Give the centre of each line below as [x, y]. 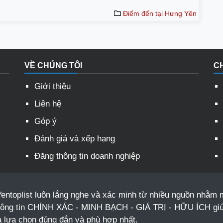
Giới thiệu [53, 87]
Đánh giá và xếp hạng [75, 139]
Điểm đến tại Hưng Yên [160, 14]
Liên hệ [48, 104]
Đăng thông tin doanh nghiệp [87, 156]
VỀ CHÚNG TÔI [53, 66]
